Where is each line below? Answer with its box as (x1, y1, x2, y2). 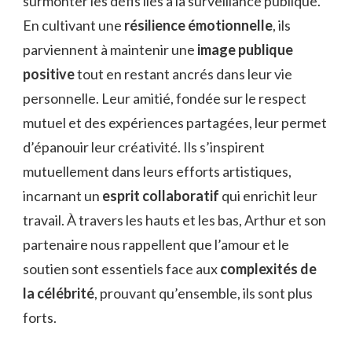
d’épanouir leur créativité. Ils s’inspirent (23, 138, 265, 156)
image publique (197, 41, 293, 59)
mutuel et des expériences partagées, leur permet (23, 114, 327, 132)
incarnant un (23, 187, 102, 205)
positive (23, 65, 75, 83)
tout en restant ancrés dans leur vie (75, 65, 292, 83)
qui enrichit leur (219, 187, 317, 205)
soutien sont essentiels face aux (23, 260, 220, 278)
